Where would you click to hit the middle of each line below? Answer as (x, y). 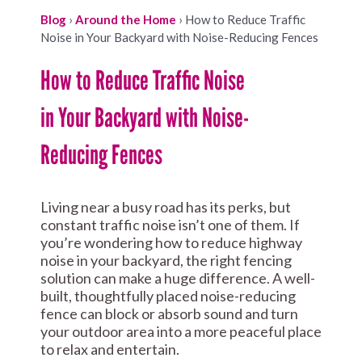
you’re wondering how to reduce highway (171, 243)
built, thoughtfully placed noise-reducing (168, 296)
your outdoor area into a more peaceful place (181, 332)
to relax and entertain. (110, 349)
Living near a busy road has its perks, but (166, 207)
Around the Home (126, 20)
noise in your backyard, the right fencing (166, 261)
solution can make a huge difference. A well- (178, 278)
